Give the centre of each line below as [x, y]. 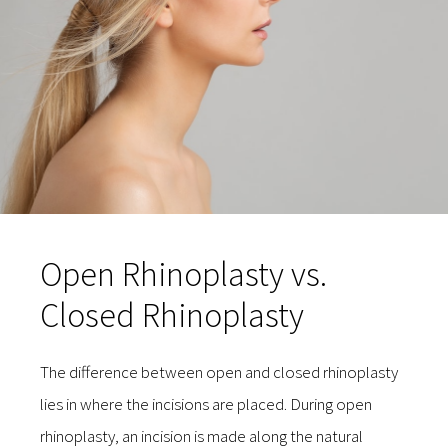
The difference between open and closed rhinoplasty [219, 372]
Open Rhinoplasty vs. [183, 274]
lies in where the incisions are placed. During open [206, 404]
